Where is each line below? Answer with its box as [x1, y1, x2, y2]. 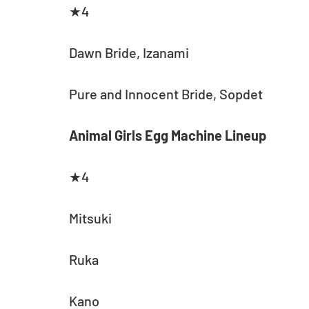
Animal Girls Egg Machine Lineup [69, 127, 266, 144]
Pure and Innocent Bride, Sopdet [69, 86, 263, 103]
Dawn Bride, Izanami [69, 44, 189, 61]
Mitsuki [69, 210, 112, 227]
